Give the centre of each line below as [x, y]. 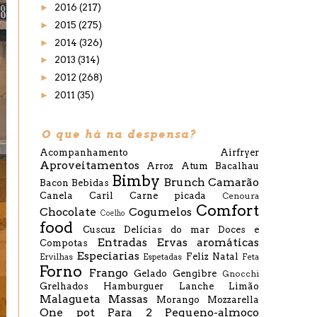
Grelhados [64, 286]
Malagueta [70, 299]
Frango [109, 273]
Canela [56, 196]
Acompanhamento [84, 152]
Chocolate [68, 212]
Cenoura [241, 196]
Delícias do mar [167, 230]
